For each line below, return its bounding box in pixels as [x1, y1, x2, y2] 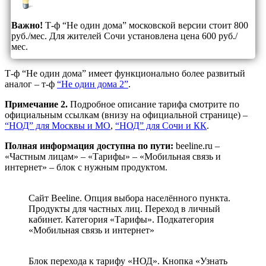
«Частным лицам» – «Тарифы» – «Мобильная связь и [5, 151, 221, 161]
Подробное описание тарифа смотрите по [68, 99, 239, 109]
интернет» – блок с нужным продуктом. [5, 161, 167, 172]
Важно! [11, 20, 43, 30]
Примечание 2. [5, 99, 68, 109]
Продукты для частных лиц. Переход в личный [28, 203, 220, 214]
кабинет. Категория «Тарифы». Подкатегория [28, 214, 214, 224]
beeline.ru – [173, 140, 220, 151]
